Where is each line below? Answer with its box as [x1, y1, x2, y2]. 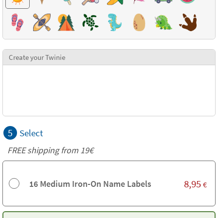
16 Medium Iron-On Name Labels [29, 178, 151, 189]
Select [19, 127, 43, 139]
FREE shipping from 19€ [7, 145, 93, 156]
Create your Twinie [9, 53, 65, 62]
